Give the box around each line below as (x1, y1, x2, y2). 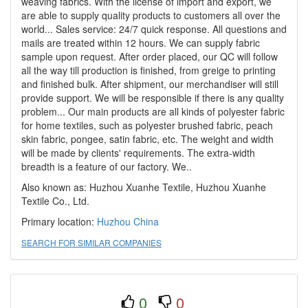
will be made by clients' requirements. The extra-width (21, 146, 255, 159)
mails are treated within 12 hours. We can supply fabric (21, 36, 260, 49)
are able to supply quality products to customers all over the (21, 8, 280, 22)
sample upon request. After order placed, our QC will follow (21, 49, 278, 63)
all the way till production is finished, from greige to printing (21, 63, 276, 77)
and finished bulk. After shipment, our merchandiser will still (21, 77, 278, 91)
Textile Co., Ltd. (21, 194, 89, 208)
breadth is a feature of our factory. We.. (21, 159, 192, 173)
